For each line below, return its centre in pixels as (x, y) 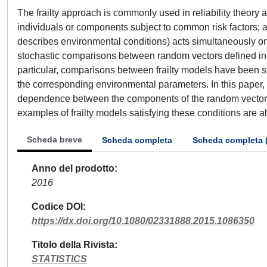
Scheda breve (55, 139)
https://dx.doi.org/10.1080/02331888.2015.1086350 (143, 221)
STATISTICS (59, 259)
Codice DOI (57, 207)
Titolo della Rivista (73, 245)
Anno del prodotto (73, 168)
